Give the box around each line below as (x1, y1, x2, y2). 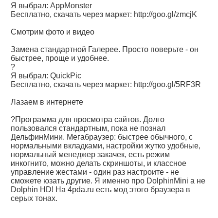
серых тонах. (11, 194, 58, 202)
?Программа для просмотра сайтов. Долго (11, 115, 165, 124)
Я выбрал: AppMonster (11, 1, 92, 10)
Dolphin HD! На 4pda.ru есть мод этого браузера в (11, 185, 191, 194)
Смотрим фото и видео (11, 28, 95, 36)
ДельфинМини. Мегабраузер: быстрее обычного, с (11, 133, 193, 141)
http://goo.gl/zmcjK (134, 10, 198, 18)
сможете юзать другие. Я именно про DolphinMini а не (11, 177, 206, 185)
